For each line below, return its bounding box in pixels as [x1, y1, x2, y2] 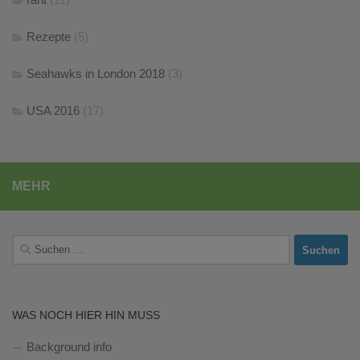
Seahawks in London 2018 [27, 67, 165, 81]
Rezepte [27, 30, 71, 44]
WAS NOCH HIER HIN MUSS [12, 309, 160, 322]
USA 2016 [27, 104, 80, 118]
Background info [27, 340, 112, 354]
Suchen [11, 236, 51, 251]
